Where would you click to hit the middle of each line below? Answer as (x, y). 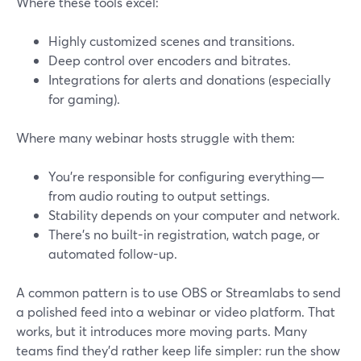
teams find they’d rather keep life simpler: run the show (178, 350)
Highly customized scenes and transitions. (172, 41)
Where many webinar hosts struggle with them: (156, 137)
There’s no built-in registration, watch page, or (184, 234)
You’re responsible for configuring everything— (187, 176)
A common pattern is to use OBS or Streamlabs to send (178, 292)
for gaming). (84, 99)
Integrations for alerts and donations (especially (189, 79)
